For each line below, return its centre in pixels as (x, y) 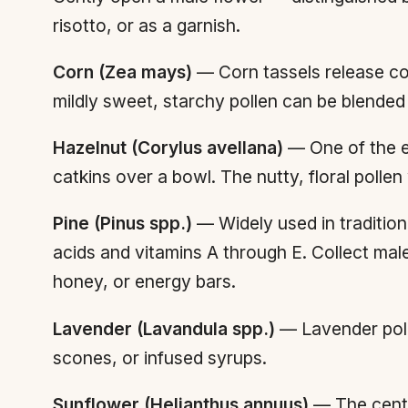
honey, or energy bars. (144, 282)
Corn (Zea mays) (122, 72)
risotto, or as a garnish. (147, 25)
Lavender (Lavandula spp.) (164, 328)
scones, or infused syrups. (160, 357)
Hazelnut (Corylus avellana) (168, 148)
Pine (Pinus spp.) (122, 224)
